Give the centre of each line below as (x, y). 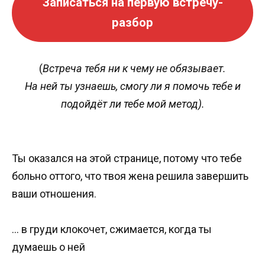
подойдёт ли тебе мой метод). (132, 104)
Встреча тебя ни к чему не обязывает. (134, 69)
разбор (132, 23)
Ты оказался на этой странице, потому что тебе (127, 158)
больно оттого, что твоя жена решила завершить (130, 176)
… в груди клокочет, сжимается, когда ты (112, 230)
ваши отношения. (54, 193)
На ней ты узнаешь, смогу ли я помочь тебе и (132, 86)
